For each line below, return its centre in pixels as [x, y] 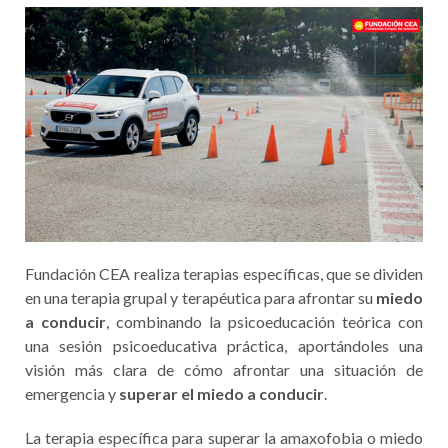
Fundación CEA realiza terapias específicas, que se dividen [224, 273]
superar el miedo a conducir [221, 393]
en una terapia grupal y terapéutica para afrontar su [200, 297]
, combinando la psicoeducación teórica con [264, 321]
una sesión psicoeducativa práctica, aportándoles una [224, 345]
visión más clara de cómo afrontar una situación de [224, 369]
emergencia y [72, 393]
